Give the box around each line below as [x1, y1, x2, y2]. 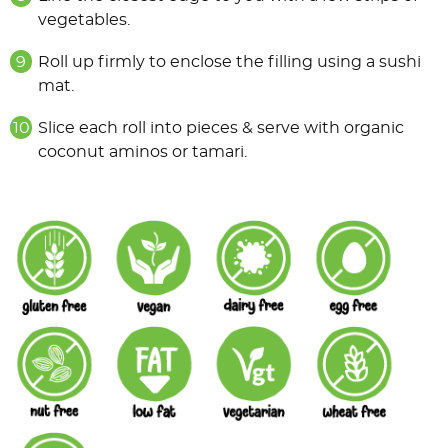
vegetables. [38, 12, 130, 29]
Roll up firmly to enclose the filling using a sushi [38, 54, 421, 71]
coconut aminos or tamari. [38, 144, 247, 161]
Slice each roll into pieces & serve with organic [38, 120, 404, 137]
